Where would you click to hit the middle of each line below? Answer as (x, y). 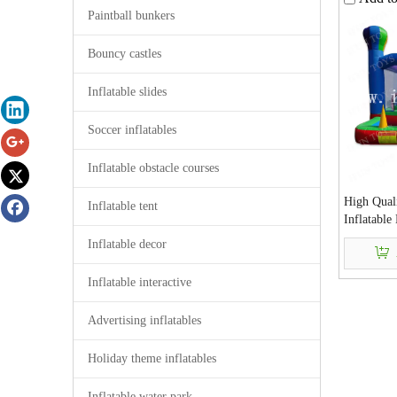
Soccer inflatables (132, 130)
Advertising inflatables (144, 320)
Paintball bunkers (131, 16)
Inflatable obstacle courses (153, 168)
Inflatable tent (123, 206)
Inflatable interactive (140, 282)
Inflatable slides (127, 92)
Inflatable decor (127, 244)
